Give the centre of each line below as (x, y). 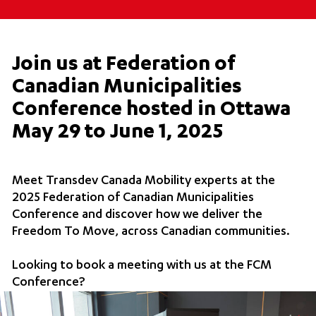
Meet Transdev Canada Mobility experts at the (144, 181)
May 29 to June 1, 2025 (118, 133)
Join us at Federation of (124, 65)
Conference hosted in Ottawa (152, 110)
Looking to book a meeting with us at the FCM (142, 266)
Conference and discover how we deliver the (138, 215)
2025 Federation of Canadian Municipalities (133, 198)
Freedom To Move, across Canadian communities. (151, 232)
